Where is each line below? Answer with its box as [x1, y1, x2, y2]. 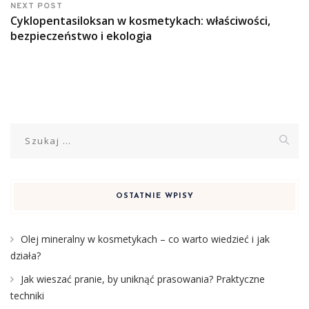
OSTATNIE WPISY [115, 192, 194, 201]
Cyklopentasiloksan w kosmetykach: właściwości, [10, 13, 270, 29]
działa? [10, 249, 41, 263]
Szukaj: [10, 124, 45, 138]
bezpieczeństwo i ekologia [10, 28, 152, 44]
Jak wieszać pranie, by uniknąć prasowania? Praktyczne [21, 272, 265, 286]
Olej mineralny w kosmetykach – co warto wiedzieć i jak [21, 232, 270, 246]
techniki [10, 289, 44, 303]
